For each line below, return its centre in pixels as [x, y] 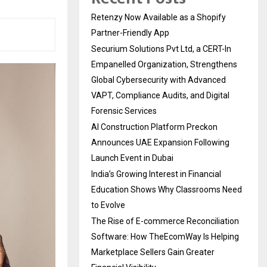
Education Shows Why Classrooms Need [167, 189]
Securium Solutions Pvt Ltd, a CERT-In [161, 49]
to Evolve [108, 205]
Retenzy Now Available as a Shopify [159, 17]
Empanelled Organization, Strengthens [164, 64]
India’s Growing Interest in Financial [156, 174]
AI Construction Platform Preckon [154, 127]
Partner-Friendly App [130, 32]
